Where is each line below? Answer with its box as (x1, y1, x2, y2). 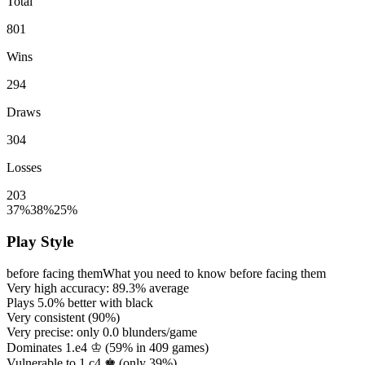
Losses (7, 161, 42, 175)
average (146, 280, 189, 295)
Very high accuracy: (7, 280, 112, 295)
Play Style (7, 233, 73, 251)
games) (169, 340, 209, 354)
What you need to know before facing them (103, 266, 326, 280)
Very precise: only (7, 324, 103, 339)
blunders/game (119, 324, 197, 339)
